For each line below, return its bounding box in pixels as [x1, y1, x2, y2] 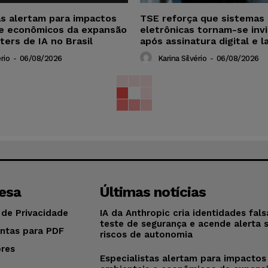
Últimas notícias [100, 183, 206, 200]
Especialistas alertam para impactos [100, 252, 267, 264]
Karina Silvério [157, 53, 206, 63]
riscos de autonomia [100, 229, 193, 240]
